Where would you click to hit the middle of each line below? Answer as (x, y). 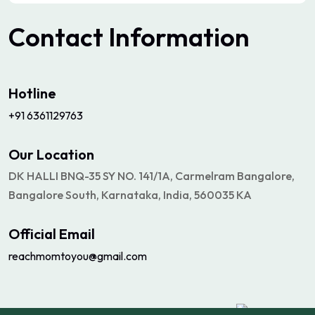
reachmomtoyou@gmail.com (78, 256)
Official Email (52, 234)
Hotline (32, 93)
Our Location (51, 154)
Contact (58, 37)
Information (179, 37)
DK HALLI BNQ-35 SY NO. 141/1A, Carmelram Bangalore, (152, 176)
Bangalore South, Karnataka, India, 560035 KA (130, 195)
